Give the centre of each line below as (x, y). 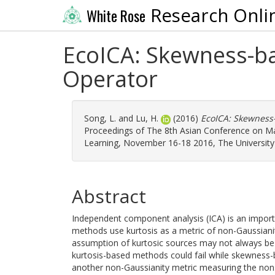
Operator (110, 79)
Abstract (109, 196)
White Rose (116, 16)
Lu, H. (147, 118)
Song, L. (100, 118)
